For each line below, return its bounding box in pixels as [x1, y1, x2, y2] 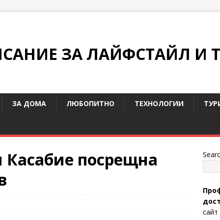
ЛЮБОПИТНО [66, 99, 114, 108]
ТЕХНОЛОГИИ [135, 99, 184, 108]
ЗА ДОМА [12, 99, 46, 108]
